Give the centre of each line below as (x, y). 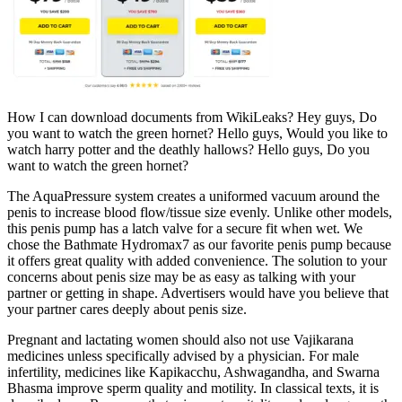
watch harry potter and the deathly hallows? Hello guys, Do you (188, 150)
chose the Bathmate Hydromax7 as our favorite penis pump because (199, 245)
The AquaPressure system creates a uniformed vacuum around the (193, 197)
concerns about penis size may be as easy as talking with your (181, 277)
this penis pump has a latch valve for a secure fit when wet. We (185, 229)
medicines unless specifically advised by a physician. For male (183, 356)
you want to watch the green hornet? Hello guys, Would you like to (197, 134)
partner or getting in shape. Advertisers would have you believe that (198, 293)
